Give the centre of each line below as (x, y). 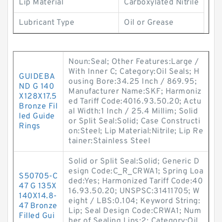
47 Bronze (38, 206)
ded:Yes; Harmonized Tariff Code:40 (136, 181)
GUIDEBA (37, 77)
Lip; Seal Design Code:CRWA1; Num (135, 211)
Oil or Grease (149, 23)
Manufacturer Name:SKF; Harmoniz (135, 92)
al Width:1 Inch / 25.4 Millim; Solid (133, 111)
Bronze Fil (38, 107)
